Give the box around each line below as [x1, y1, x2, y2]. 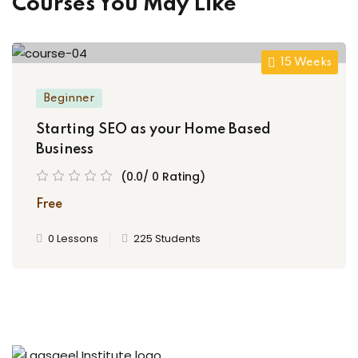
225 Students [133, 230, 201, 246]
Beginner [44, 92, 94, 104]
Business [36, 141, 93, 157]
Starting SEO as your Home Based [36, 121, 271, 137]
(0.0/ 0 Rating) [121, 168, 205, 185]
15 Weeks [280, 56, 332, 68]
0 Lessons [48, 230, 98, 246]
